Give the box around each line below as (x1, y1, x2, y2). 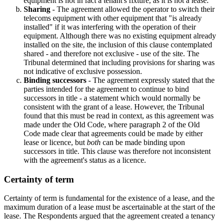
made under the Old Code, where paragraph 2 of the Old (24, 120, 200, 129)
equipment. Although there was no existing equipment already (24, 31, 216, 40)
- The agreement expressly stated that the (86, 75, 215, 84)
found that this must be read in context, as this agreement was (24, 111, 214, 120)
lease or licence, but (24, 138, 87, 147)
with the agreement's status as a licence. (24, 155, 146, 164)
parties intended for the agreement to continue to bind (24, 84, 189, 93)
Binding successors (24, 75, 86, 84)
